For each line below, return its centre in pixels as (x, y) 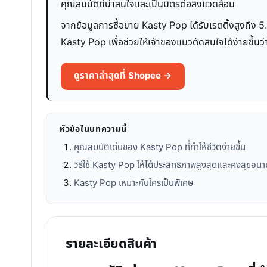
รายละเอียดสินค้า (111, 244)
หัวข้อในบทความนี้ (94, 129)
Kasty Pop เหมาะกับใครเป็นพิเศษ (134, 183)
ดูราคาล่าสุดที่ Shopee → (123, 76)
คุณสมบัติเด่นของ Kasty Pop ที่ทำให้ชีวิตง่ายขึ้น (160, 147)
